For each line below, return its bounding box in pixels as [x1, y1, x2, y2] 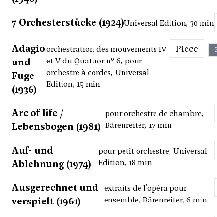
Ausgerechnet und [12, 181, 98, 194]
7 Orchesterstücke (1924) [12, 16, 124, 29]
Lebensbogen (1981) [12, 120, 101, 133]
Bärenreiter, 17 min [105, 120, 172, 131]
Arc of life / [12, 107, 64, 120]
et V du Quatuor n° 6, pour [46, 56, 142, 66]
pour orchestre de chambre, [105, 108, 204, 119]
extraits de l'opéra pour [104, 183, 187, 194]
